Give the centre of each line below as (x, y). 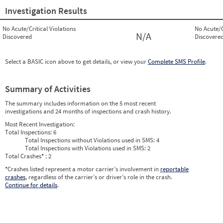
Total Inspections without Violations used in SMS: (91, 140)
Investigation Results (46, 11)
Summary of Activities (48, 89)
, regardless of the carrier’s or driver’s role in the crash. (99, 177)
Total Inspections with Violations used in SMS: (86, 148)
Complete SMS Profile (176, 62)
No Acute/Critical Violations (39, 29)
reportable (174, 169)
